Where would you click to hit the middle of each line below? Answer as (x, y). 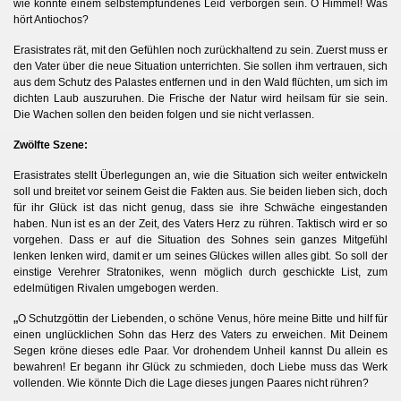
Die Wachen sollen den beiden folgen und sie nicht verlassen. (164, 114)
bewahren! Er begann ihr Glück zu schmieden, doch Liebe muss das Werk (200, 367)
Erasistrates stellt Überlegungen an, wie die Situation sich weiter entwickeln (200, 175)
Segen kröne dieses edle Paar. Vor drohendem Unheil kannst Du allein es (200, 350)
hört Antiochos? (51, 19)
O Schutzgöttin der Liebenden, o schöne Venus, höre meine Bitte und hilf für (203, 318)
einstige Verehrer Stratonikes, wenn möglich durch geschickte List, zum (200, 272)
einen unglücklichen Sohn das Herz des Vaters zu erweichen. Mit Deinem (200, 334)
